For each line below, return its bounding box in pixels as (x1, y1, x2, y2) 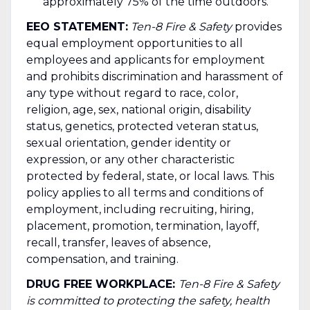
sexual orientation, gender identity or (26, 136, 231, 149)
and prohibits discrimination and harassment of (26, 69, 283, 83)
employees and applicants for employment (26, 53, 265, 66)
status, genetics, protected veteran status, (26, 119, 258, 133)
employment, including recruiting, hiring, (26, 202, 253, 216)
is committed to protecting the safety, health (26, 293, 270, 307)
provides (231, 19, 282, 33)
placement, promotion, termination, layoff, (26, 219, 259, 232)
